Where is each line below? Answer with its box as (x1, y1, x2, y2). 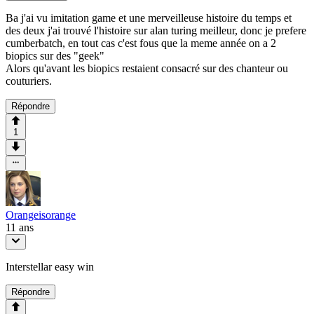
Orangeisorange (6, 208, 76, 221)
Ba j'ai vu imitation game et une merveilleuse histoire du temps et (6, 11, 292, 24)
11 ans (6, 221, 34, 233)
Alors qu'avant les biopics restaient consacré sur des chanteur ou (6, 62, 288, 74)
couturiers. (6, 74, 52, 87)
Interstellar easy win (6, 261, 94, 273)
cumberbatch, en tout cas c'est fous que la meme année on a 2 (6, 36, 276, 49)
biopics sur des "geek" (6, 49, 104, 62)
